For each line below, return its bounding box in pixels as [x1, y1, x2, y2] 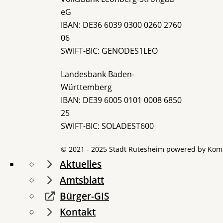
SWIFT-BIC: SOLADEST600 [61, 120, 154, 131]
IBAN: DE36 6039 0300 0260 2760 [61, 19, 182, 30]
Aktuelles [60, 158, 102, 171]
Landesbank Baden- [61, 68, 134, 80]
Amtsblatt [60, 174, 104, 187]
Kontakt [60, 206, 96, 219]
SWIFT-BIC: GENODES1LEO [61, 45, 158, 56]
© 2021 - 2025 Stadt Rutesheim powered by [61, 144, 208, 154]
